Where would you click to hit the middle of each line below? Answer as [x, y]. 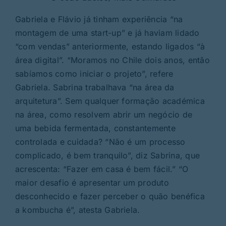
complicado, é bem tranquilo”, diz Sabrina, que [107, 156]
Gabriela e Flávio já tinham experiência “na [99, 19]
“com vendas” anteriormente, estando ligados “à [110, 47]
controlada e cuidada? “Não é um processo [100, 142]
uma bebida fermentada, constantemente [95, 128]
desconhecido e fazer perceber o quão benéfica [110, 196]
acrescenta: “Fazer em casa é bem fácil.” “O [102, 169]
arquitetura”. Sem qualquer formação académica [110, 101]
